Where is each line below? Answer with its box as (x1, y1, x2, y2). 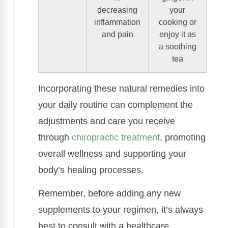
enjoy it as (159, 29, 196, 39)
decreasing (97, 5, 137, 14)
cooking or (158, 17, 196, 26)
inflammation (94, 17, 140, 26)
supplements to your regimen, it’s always (38, 204, 203, 215)
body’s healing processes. (38, 164, 144, 175)
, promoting (160, 132, 206, 142)
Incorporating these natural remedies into (38, 83, 205, 94)
